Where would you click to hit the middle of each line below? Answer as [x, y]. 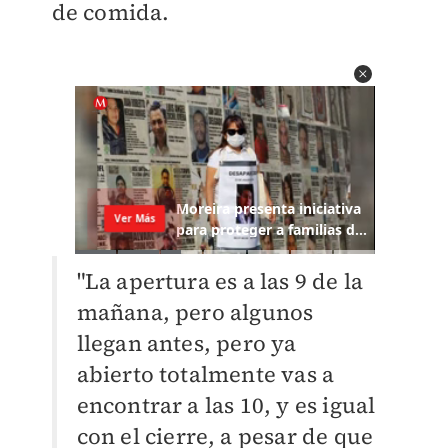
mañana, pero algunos [195, 312]
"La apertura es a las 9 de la [220, 281]
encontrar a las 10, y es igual [226, 405]
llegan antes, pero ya [186, 343]
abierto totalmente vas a [205, 374]
